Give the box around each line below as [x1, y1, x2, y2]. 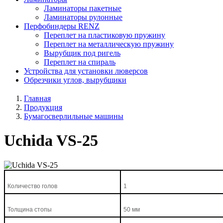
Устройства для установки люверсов [24, 67, 148, 75]
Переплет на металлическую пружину [44, 40, 174, 48]
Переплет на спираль [44, 58, 115, 66]
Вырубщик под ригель [44, 49, 120, 57]
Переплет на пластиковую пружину [44, 31, 165, 39]
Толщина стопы [7, 206, 52, 213]
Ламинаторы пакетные [44, 4, 121, 12]
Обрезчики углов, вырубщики [24, 76, 126, 84]
